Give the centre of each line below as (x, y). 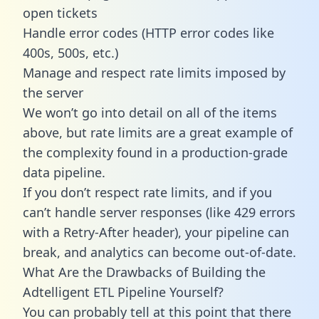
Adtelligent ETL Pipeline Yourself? (123, 292)
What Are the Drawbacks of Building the (144, 272)
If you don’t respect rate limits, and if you (147, 192)
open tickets (60, 12)
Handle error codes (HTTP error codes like (148, 32)
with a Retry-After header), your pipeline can (156, 232)
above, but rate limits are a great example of (158, 132)
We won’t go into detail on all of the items (150, 112)
